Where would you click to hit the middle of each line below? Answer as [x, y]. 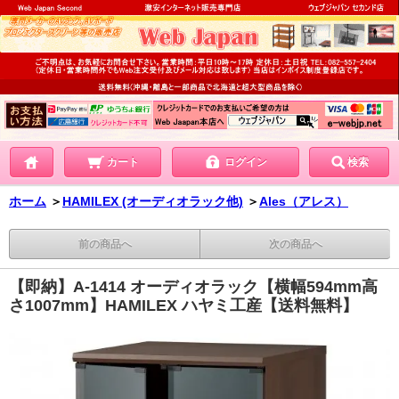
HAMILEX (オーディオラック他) [153, 201]
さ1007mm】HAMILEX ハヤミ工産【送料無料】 [183, 305]
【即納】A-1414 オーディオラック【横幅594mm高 [193, 286]
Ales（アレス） [304, 201]
